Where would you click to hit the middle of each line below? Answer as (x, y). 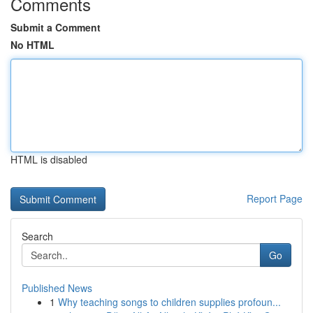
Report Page (275, 198)
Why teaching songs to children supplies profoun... (169, 302)
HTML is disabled (49, 159)
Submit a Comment (56, 27)
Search (37, 236)
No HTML (32, 45)
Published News (57, 288)
